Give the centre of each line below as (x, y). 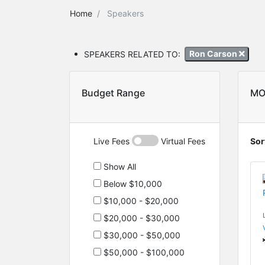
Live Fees (113, 141)
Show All (119, 166)
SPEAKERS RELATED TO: (132, 54)
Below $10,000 (132, 183)
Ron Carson (214, 54)
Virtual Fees (182, 141)
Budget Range (113, 93)
